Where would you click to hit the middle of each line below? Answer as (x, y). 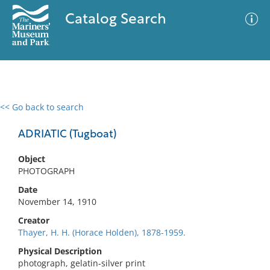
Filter (243, 118)
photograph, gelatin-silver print (82, 263)
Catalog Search (115, 20)
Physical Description (60, 251)
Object (32, 159)
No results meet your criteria (133, 181)
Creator (34, 220)
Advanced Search (178, 118)
